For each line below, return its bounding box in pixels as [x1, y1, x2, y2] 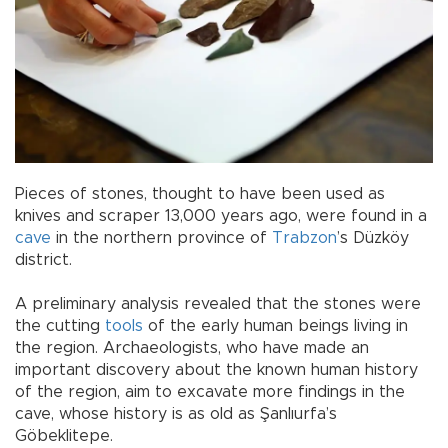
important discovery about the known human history [15, 361, 418, 378]
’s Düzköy [337, 229, 409, 246]
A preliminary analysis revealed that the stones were [15, 295, 421, 312]
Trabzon [272, 229, 337, 246]
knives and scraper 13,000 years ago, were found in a [15, 207, 427, 224]
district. [15, 251, 72, 268]
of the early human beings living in [143, 317, 408, 334]
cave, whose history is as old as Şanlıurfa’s [15, 405, 337, 422]
